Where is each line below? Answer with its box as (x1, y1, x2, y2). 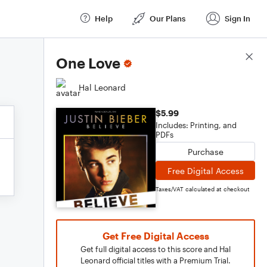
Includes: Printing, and (156, 120, 237, 130)
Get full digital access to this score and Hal (80, 244, 231, 254)
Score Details (202, 52, 255, 63)
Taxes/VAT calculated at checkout (156, 185, 250, 193)
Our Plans (150, 13, 185, 23)
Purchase (187, 146, 223, 157)
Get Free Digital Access (102, 230, 209, 241)
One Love (56, 54, 120, 72)
